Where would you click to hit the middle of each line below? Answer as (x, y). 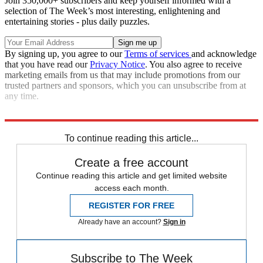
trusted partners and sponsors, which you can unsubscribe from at (125, 85)
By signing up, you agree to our (65, 53)
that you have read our (47, 64)
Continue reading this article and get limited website (131, 175)
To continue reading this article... (131, 138)
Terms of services (158, 53)
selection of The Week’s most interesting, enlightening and (112, 11)
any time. (22, 96)
